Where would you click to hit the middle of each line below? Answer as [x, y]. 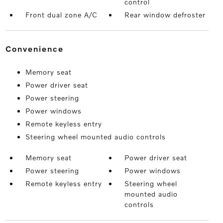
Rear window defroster [165, 15]
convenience [38, 49]
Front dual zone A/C [61, 15]
